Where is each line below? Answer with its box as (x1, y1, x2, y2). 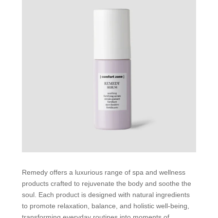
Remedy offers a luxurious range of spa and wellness (21, 168, 185, 176)
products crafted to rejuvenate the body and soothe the (21, 179, 191, 187)
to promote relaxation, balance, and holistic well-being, (21, 201, 189, 210)
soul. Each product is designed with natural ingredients (21, 190, 190, 199)
